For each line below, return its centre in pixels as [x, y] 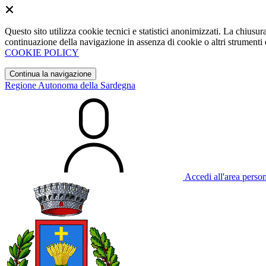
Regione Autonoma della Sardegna [70, 85]
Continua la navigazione [50, 74]
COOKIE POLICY [42, 53]
